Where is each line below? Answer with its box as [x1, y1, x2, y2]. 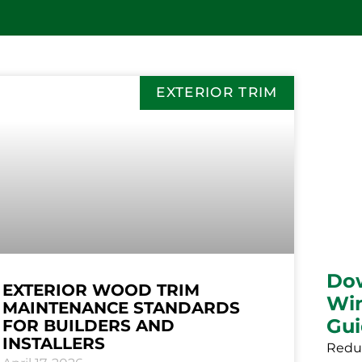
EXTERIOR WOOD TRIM [2, 280, 200, 301]
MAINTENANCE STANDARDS [2, 298, 240, 318]
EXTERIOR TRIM [156, 84, 278, 101]
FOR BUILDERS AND [2, 316, 175, 336]
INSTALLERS [2, 334, 105, 354]
